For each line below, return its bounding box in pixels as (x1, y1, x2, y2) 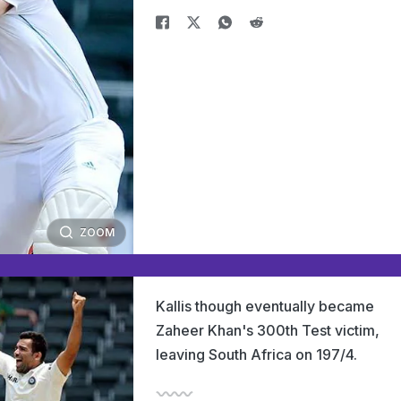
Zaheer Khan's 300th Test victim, (156, 321, 380, 339)
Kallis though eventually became (156, 297, 374, 315)
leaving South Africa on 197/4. (156, 346, 357, 363)
